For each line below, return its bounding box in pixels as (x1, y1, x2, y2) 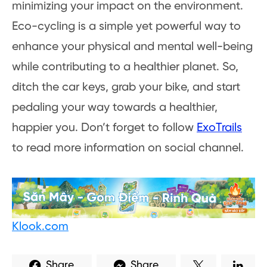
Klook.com (12, 221, 69, 234)
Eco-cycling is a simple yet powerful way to (12, 20, 241, 33)
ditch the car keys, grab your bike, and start (12, 81, 240, 94)
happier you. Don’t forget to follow (12, 122, 197, 135)
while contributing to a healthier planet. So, (12, 61, 238, 74)
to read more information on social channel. (12, 142, 244, 155)
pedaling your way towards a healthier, (12, 101, 218, 114)
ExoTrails (197, 122, 242, 135)
